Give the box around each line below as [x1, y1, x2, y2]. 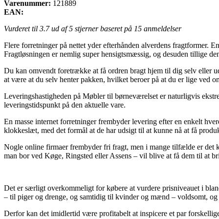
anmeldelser [142, 24, 181, 33]
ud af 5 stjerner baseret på [49, 24, 134, 33]
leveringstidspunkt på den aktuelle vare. [4, 100, 126, 109]
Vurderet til [4, 24, 40, 33]
